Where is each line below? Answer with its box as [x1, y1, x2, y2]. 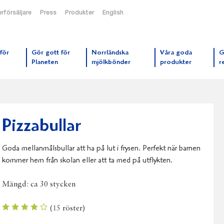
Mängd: [2, 180, 31, 188]
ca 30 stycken [30, 180, 76, 188]
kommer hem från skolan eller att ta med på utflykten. [2, 156, 173, 164]
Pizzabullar [2, 118, 81, 136]
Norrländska [91, 49, 129, 56]
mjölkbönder [91, 59, 131, 66]
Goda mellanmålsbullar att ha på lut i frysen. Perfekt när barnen [2, 144, 201, 152]
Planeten [31, 59, 58, 66]
